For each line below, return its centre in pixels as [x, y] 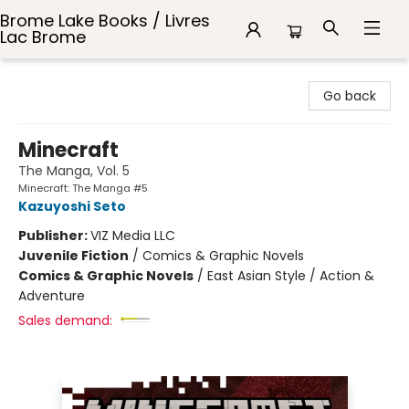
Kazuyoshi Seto [72, 206]
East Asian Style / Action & [291, 276]
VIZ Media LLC [133, 236]
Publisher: [54, 236]
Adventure [52, 296]
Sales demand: [65, 320]
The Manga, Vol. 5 [74, 171]
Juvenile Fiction [73, 256]
